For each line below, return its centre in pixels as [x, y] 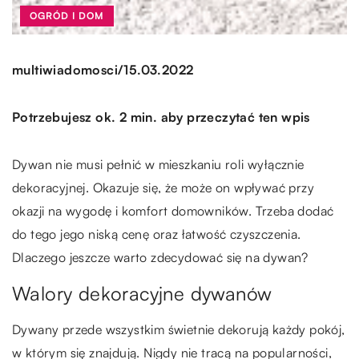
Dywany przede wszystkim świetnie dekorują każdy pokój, [179, 329]
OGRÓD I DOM [67, 15]
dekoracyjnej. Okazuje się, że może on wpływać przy [163, 187]
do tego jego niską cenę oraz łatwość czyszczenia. [157, 234]
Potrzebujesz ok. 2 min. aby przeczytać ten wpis [161, 117]
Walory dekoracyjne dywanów [145, 293]
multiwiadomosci [65, 70]
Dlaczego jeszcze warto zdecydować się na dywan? [164, 257]
